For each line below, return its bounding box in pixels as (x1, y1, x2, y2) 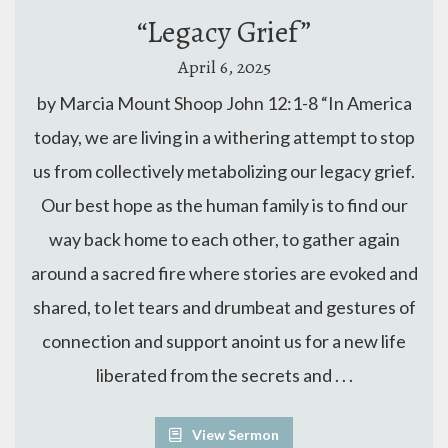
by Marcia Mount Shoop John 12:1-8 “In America (36, 91, 412, 114)
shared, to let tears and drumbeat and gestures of (32, 295, 416, 318)
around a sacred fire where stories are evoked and (30, 261, 418, 284)
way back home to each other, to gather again (48, 227, 400, 250)
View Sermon (186, 425, 279, 443)
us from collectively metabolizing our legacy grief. (33, 159, 415, 182)
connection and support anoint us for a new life (42, 329, 406, 352)
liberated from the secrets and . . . (95, 363, 353, 386)
